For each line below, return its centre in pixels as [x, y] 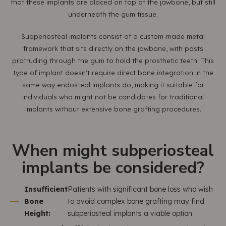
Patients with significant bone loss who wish [140, 189]
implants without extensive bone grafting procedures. [113, 109]
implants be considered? [113, 168]
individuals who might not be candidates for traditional [113, 97]
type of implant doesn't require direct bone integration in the [113, 73]
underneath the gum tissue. [113, 14]
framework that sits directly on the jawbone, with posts [113, 48]
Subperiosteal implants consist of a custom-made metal [113, 36]
